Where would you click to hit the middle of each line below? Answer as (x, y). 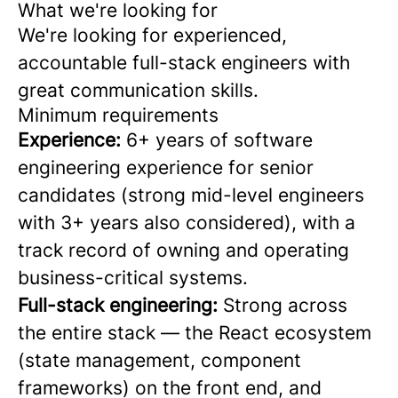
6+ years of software (217, 140)
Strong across (283, 305)
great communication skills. (138, 90)
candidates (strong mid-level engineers (191, 195)
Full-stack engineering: (118, 305)
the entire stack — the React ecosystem (195, 333)
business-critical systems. (133, 278)
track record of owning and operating (183, 250)
